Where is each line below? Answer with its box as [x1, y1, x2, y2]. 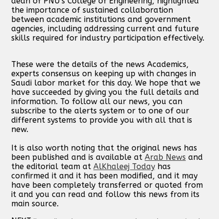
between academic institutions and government [11, 14, 191, 24]
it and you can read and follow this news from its [11, 189, 199, 199]
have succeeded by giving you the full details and [11, 87, 199, 97]
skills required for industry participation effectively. [11, 33, 204, 43]
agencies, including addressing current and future [11, 23, 199, 33]
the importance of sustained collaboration [11, 5, 173, 15]
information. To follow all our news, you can [11, 96, 182, 106]
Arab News [145, 152, 186, 162]
